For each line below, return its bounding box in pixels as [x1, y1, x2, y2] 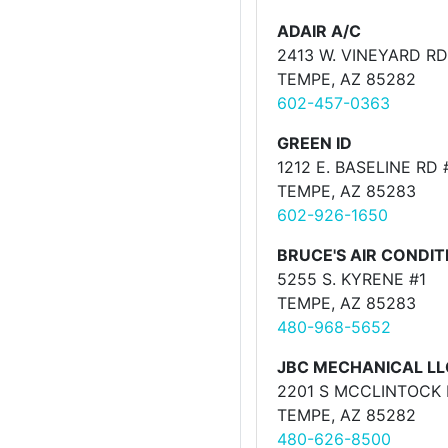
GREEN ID [277, 133, 352, 153]
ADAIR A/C [277, 21, 361, 41]
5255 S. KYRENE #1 [277, 269, 426, 289]
